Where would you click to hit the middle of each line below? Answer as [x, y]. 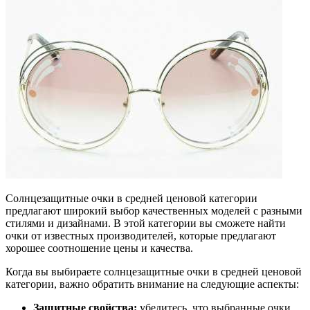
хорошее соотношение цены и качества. [99, 248]
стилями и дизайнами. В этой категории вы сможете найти [146, 223]
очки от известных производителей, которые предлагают [141, 235]
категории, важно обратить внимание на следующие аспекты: [152, 284]
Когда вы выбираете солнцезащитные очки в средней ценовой [154, 271]
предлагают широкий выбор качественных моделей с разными [154, 210]
